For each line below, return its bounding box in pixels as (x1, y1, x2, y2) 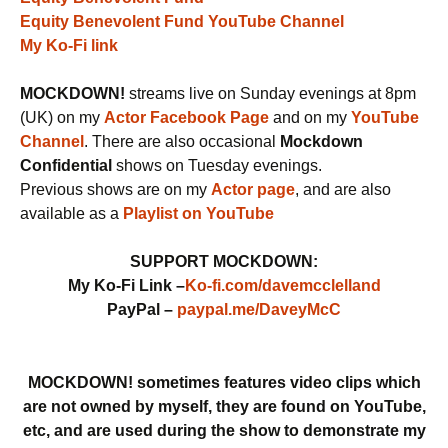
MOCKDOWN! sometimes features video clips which (27, 374, 421, 392)
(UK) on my (20, 109, 104, 127)
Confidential (20, 157, 112, 175)
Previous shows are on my (20, 181, 211, 199)
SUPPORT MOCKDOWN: (130, 253, 318, 271)
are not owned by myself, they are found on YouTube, (22, 398, 426, 416)
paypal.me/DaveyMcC (177, 301, 341, 319)
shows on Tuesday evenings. (112, 157, 322, 175)
